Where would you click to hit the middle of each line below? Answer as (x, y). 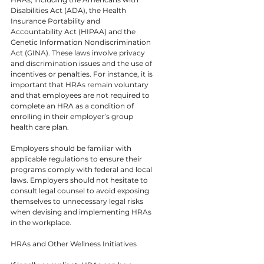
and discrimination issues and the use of (82, 63)
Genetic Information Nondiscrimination (82, 42)
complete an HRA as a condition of (73, 105)
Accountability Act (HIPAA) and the (74, 31)
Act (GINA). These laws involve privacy (79, 52)
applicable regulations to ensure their (77, 159)
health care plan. (40, 127)
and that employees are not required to (81, 95)
